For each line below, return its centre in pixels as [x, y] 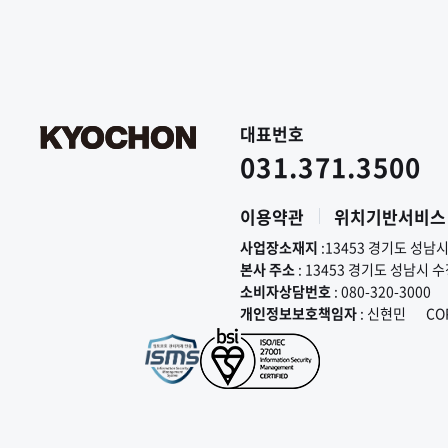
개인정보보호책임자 [298, 313]
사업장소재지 [279, 247]
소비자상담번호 [285, 291]
